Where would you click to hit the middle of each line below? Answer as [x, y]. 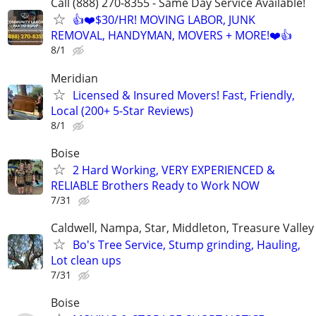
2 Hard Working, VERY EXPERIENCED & [174, 170]
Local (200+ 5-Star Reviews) [122, 110]
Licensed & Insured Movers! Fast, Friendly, [184, 95]
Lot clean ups [86, 260]
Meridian [74, 78]
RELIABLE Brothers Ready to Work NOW [155, 185]
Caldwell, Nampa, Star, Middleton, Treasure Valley [182, 227]
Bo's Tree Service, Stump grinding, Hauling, [187, 244]
